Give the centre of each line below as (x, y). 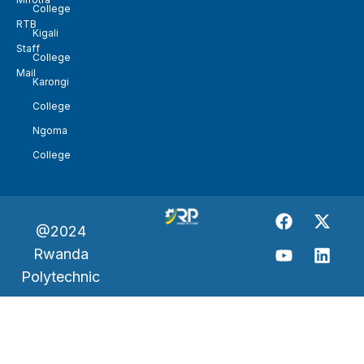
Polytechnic (61, 277)
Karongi (51, 82)
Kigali (45, 33)
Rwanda (61, 254)
